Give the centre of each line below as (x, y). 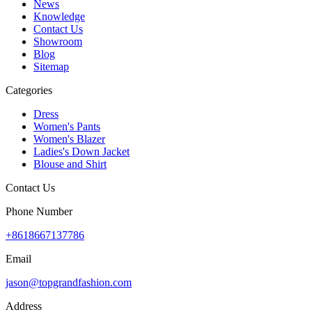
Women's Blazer (69, 139)
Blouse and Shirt (70, 164)
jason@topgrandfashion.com (69, 282)
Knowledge (59, 16)
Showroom (58, 41)
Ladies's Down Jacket (81, 151)
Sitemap (51, 66)
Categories (29, 90)
